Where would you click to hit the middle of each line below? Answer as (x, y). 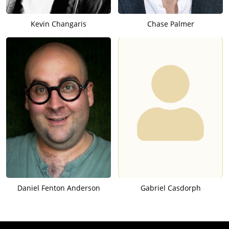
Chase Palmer (170, 24)
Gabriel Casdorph (170, 188)
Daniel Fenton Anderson (59, 188)
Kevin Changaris (59, 24)
